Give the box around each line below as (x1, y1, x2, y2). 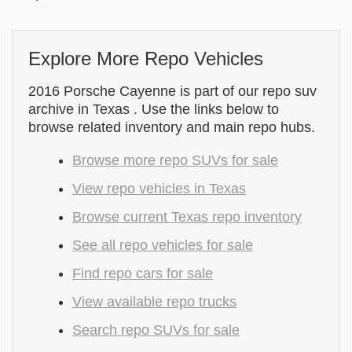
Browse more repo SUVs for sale (72, 152, 278, 168)
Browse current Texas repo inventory (72, 209, 302, 225)
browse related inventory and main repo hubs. (28, 119, 315, 135)
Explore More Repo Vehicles (28, 48, 263, 69)
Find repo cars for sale (72, 266, 213, 281)
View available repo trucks (72, 294, 236, 310)
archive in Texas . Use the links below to (28, 101, 279, 117)
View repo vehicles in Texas (72, 181, 246, 196)
